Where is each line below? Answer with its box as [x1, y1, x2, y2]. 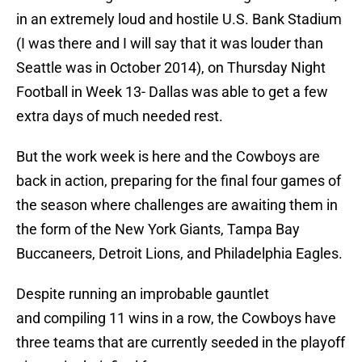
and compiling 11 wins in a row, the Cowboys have [16, 309, 336, 327]
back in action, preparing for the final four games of [16, 172, 341, 190]
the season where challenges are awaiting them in [16, 196, 338, 214]
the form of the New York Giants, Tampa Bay [16, 221, 300, 238]
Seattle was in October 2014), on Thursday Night [16, 59, 326, 77]
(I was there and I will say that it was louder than [16, 35, 323, 53]
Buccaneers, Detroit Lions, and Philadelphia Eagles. [16, 245, 343, 263]
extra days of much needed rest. [16, 107, 223, 125]
